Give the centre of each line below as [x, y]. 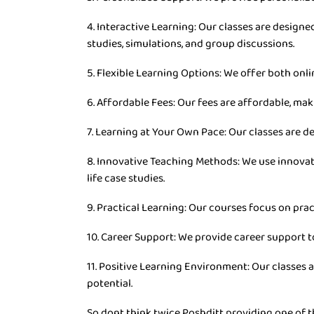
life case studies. [126, 178]
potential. [110, 284]
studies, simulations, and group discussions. [191, 44]
